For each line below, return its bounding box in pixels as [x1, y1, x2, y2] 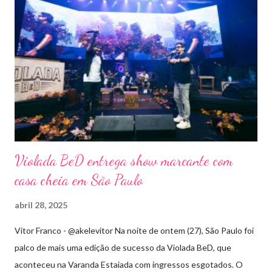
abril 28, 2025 [15, 199, 67, 210]
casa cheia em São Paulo [15, 171, 143, 189]
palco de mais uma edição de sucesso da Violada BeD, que [15, 242, 231, 253]
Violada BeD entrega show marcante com [15, 151, 233, 169]
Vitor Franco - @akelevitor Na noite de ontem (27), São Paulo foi [15, 225, 254, 236]
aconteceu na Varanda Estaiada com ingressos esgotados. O [15, 259, 243, 270]
